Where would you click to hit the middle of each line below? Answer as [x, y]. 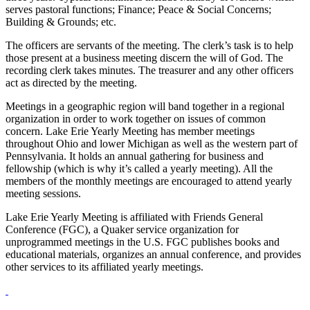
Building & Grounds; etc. [61, 21]
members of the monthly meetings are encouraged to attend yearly [149, 181]
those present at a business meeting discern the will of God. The [144, 57]
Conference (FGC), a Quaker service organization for [122, 229]
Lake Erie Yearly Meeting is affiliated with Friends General [134, 217]
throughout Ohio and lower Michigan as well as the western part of [152, 143]
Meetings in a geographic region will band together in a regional [145, 106]
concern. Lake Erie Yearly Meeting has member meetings [130, 131]
